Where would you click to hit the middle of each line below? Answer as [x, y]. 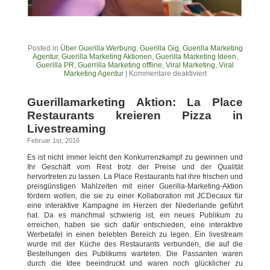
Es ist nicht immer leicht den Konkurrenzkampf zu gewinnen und [135, 157]
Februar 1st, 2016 [53, 140]
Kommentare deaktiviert [168, 73]
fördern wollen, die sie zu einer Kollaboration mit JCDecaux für [135, 196]
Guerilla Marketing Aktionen [106, 56]
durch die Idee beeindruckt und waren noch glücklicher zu [135, 263]
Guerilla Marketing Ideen [196, 56]
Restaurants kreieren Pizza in [135, 115]
